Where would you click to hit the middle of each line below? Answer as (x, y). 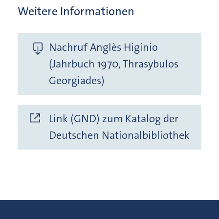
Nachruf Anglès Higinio (103, 47)
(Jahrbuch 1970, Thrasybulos (114, 64)
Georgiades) (77, 81)
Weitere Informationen (76, 11)
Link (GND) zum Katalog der (114, 119)
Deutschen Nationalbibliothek (119, 135)
